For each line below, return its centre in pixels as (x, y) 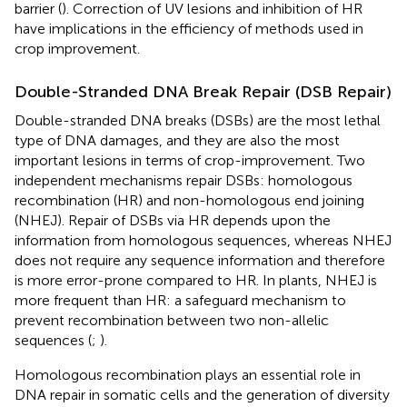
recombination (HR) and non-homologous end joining (189, 200)
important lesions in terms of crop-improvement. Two (190, 160)
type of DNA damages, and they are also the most (177, 140)
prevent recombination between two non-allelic (172, 320)
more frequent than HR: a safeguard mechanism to (180, 300)
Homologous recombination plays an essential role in (188, 374)
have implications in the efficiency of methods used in (189, 28)
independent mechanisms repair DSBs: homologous (184, 180)
